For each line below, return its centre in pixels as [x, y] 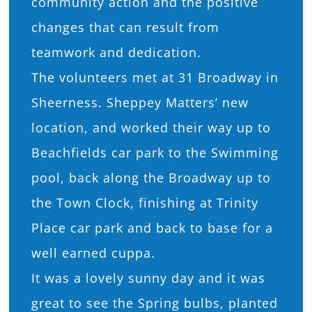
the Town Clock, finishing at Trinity [145, 202]
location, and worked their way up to [151, 127]
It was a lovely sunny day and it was [148, 278]
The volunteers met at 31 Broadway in [155, 77]
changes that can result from [125, 27]
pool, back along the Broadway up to [151, 177]
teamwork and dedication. [116, 52]
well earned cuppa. [93, 252]
